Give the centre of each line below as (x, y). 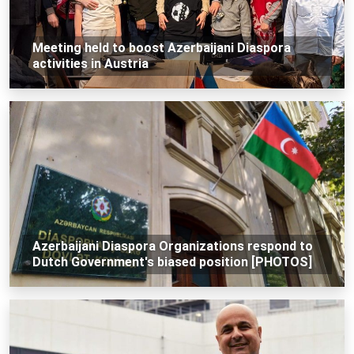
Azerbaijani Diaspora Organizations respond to (172, 246)
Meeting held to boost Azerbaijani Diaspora (161, 47)
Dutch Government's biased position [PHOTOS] (172, 262)
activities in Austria (90, 63)
